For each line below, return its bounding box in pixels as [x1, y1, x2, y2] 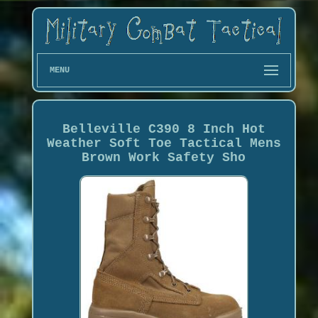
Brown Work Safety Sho [82, 150, 246, 165]
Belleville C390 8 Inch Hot [62, 121, 265, 136]
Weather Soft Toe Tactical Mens [46, 136, 281, 150]
